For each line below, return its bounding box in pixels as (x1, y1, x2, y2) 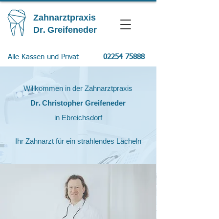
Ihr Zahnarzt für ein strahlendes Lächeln (15, 138, 141, 146)
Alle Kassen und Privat (8, 53, 81, 61)
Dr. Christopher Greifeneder (30, 100, 126, 108)
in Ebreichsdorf (54, 114, 102, 122)
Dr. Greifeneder (33, 25, 97, 35)
